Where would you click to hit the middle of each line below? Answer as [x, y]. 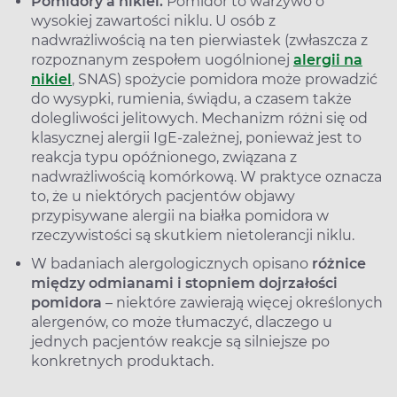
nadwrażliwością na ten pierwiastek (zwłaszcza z [199, 40]
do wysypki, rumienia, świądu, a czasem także [191, 98]
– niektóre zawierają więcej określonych [242, 302]
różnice [339, 263]
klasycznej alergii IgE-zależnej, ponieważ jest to [196, 137]
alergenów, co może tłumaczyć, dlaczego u [182, 322]
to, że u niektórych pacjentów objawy [163, 196]
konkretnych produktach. [122, 361]
